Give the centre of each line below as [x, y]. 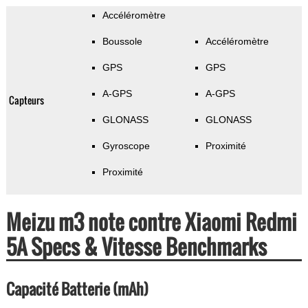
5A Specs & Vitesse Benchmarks [136, 247]
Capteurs [26, 100]
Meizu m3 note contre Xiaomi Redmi [151, 222]
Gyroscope [126, 146]
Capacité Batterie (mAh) [77, 289]
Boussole [122, 42]
